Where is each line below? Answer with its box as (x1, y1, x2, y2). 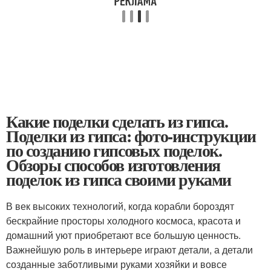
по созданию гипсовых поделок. (6, 138, 222, 163)
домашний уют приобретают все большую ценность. (6, 228, 241, 242)
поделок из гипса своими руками (6, 167, 232, 192)
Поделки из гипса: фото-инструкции (6, 123, 256, 148)
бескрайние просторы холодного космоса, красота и (6, 214, 241, 227)
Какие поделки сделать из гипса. (6, 109, 228, 134)
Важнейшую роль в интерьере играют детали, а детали (6, 243, 253, 256)
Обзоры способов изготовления (6, 152, 220, 177)
